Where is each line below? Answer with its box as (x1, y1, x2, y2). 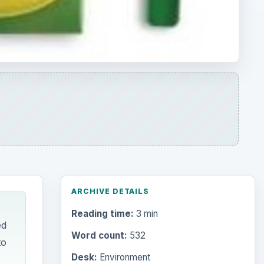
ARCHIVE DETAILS (71, 186, 150, 196)
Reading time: (71, 207, 134, 219)
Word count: (71, 230, 127, 242)
